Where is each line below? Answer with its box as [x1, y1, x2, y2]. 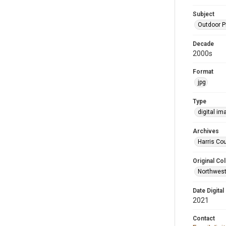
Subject [193, 11, 214, 18]
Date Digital [193, 187, 224, 194]
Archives [193, 128, 219, 135]
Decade [193, 40, 214, 47]
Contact [193, 215, 215, 222]
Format [193, 68, 213, 75]
